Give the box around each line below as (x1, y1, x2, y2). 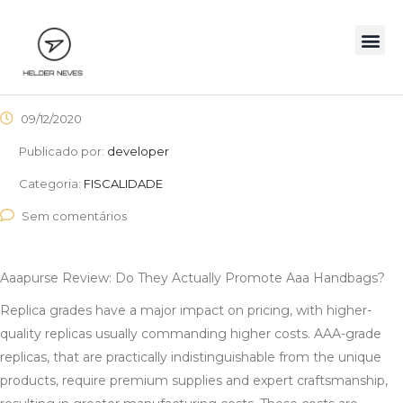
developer (107, 144, 169, 159)
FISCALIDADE (84, 176, 163, 192)
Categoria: (19, 176, 84, 192)
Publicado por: (19, 144, 107, 159)
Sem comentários (22, 209, 127, 224)
